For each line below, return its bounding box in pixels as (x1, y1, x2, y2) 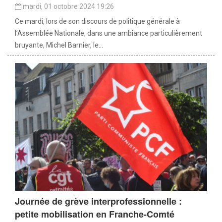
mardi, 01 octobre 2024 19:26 (21, 2, 114, 10)
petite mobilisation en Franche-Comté (15, 208, 174, 221)
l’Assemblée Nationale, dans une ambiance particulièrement (15, 29, 202, 37)
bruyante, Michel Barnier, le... (15, 41, 103, 49)
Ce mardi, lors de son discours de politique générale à (15, 17, 180, 25)
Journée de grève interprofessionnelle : (15, 195, 182, 208)
